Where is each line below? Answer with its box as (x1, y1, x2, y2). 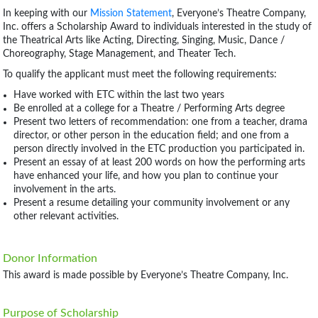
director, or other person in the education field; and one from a (13, 131, 289, 141)
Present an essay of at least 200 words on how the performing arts (13, 158, 305, 168)
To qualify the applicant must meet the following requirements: (3, 70, 277, 79)
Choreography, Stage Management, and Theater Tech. (3, 49, 236, 59)
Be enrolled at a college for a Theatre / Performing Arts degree (13, 104, 285, 114)
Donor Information (3, 253, 97, 264)
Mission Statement (90, 9, 172, 18)
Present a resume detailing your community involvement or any (13, 198, 290, 208)
